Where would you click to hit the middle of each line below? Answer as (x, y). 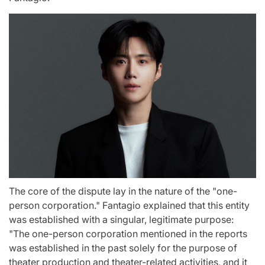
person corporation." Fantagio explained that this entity (129, 206)
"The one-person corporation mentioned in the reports (128, 234)
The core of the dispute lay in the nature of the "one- (123, 191)
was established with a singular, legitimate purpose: (121, 220)
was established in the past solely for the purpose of (123, 248)
